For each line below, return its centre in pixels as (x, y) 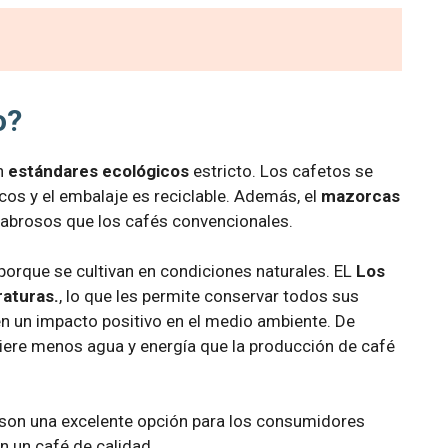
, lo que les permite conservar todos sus (209, 295)
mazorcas (360, 195)
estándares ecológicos (96, 170)
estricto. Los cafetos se (281, 170)
